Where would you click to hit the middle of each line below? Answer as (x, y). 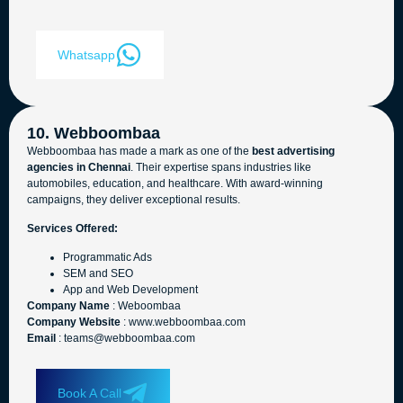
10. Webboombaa (94, 133)
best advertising (293, 151)
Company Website (74, 322)
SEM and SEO (98, 274)
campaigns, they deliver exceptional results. (134, 199)
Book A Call (90, 393)
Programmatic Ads (107, 258)
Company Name (68, 306)
